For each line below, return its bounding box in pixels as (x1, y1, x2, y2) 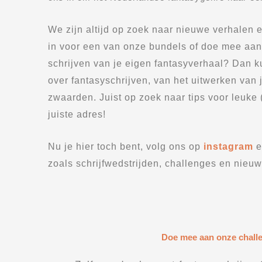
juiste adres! (48, 109, 106, 119)
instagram (204, 142, 253, 151)
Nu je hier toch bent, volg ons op (48, 142, 204, 151)
